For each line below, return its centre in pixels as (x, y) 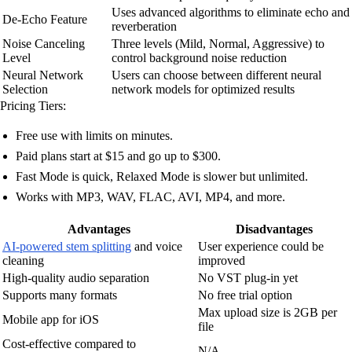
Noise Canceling (44, 43)
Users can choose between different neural (216, 75)
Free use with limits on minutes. (94, 135)
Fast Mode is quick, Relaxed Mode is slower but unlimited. (162, 176)
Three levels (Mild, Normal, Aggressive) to (218, 43)
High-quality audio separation (76, 277)
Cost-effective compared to (69, 343)
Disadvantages (274, 229)
